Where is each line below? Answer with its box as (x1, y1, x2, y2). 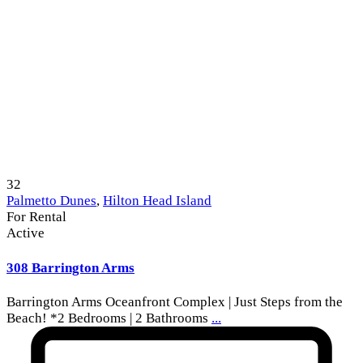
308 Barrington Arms (6, 259, 135, 275)
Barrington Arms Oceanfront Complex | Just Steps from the (6, 294, 343, 310)
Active (6, 225, 45, 241)
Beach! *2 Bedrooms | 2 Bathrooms (6, 310, 211, 327)
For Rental (6, 209, 66, 225)
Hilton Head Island (103, 193, 211, 209)
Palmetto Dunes (6, 193, 96, 209)
